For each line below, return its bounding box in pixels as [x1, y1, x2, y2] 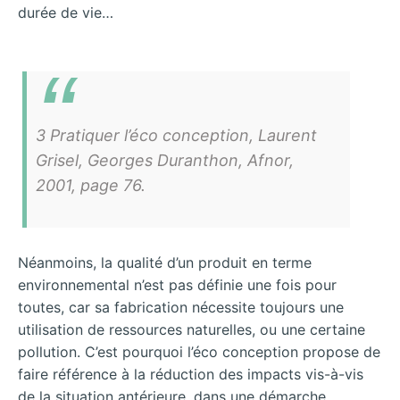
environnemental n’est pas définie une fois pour [18, 276, 337, 295]
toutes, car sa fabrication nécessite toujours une [18, 298, 344, 317]
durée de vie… [18, 4, 113, 22]
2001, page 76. [36, 175, 146, 195]
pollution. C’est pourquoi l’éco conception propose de [18, 343, 380, 362]
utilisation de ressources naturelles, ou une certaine [18, 321, 365, 339]
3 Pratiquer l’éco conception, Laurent [36, 125, 317, 145]
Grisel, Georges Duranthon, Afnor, [36, 150, 294, 170]
